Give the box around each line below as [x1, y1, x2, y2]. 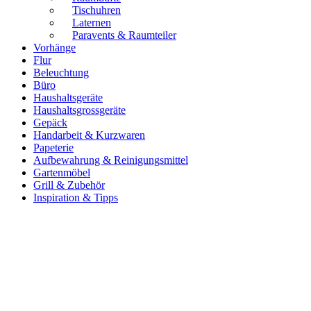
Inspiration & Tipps [33, 191, 118, 203]
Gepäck [33, 116, 67, 128]
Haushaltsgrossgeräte [33, 103, 126, 116]
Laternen [72, 16, 111, 28]
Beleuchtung [33, 66, 89, 78]
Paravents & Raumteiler [72, 28, 176, 41]
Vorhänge [33, 41, 76, 53]
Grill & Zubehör [33, 178, 105, 191]
